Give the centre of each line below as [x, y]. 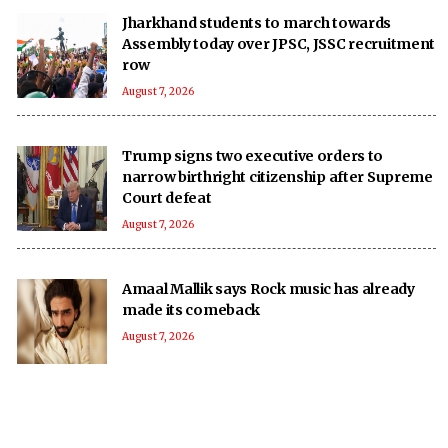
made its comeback [191, 309]
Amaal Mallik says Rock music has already [268, 288]
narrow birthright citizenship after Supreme [277, 176]
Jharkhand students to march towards [257, 22]
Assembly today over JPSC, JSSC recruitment [279, 43]
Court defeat [167, 197]
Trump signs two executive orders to [253, 155]
